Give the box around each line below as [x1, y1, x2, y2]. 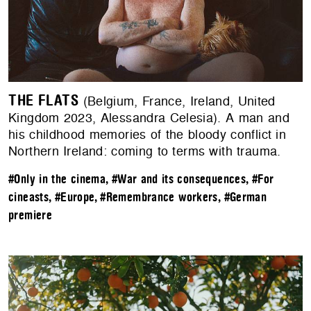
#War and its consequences [111, 172, 246, 186]
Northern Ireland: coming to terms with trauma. [8, 142, 281, 160]
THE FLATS [8, 92, 79, 109]
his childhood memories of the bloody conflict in [8, 125, 287, 143]
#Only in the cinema [8, 172, 106, 186]
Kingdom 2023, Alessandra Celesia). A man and [8, 108, 289, 126]
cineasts [8, 190, 49, 204]
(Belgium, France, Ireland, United [78, 92, 276, 110]
